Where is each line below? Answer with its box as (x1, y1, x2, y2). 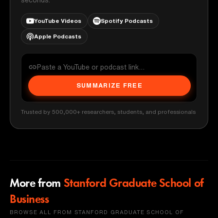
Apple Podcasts (34, 33, 81, 39)
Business (10, 194, 49, 206)
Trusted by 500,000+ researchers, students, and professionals (21, 108, 196, 115)
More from (10, 178, 61, 190)
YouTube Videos (34, 17, 81, 24)
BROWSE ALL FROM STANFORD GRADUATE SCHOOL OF (10, 209, 184, 215)
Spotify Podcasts (101, 17, 153, 24)
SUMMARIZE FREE (76, 82, 143, 89)
